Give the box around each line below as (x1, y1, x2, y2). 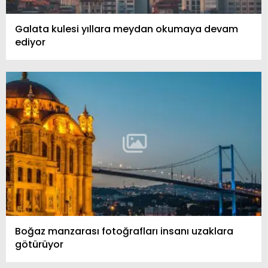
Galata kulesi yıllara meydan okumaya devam (15, 22, 238, 36)
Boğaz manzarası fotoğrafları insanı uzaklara (15, 224, 233, 238)
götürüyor (15, 237, 63, 251)
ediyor (15, 35, 45, 50)
